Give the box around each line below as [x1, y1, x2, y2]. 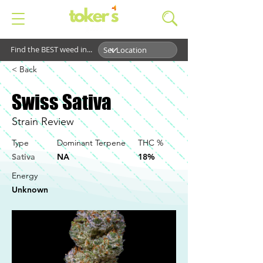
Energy [12, 170, 38, 181]
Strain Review [12, 115, 74, 128]
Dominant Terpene [57, 137, 126, 148]
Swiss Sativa [12, 90, 112, 114]
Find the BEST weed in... [11, 44, 92, 55]
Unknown [12, 184, 48, 195]
